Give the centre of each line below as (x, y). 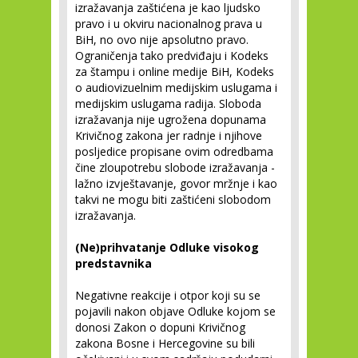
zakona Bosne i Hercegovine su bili (165, 343)
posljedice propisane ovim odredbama (174, 151)
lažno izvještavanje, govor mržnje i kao (176, 183)
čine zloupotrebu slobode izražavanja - (175, 167)
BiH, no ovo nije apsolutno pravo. (162, 40)
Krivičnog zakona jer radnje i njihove (169, 135)
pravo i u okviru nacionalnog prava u (169, 24)
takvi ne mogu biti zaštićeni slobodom (173, 199)
